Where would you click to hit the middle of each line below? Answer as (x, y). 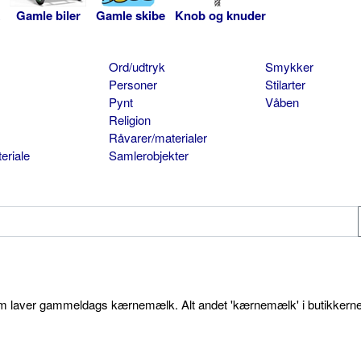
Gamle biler (48, 16)
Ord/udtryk (137, 67)
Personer (133, 85)
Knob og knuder (220, 16)
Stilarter (285, 85)
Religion (129, 120)
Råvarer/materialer (158, 138)
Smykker (289, 67)
